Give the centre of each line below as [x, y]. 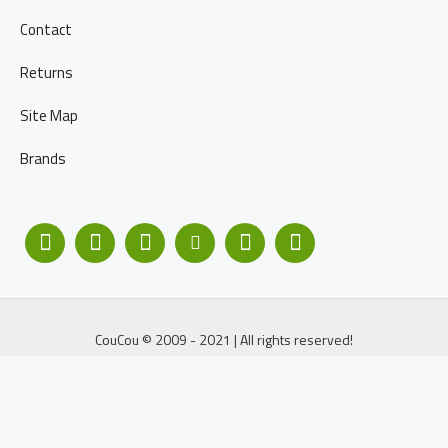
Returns [46, 72]
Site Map [49, 115]
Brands [43, 158]
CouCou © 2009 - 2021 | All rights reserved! [224, 339]
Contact [46, 29]
